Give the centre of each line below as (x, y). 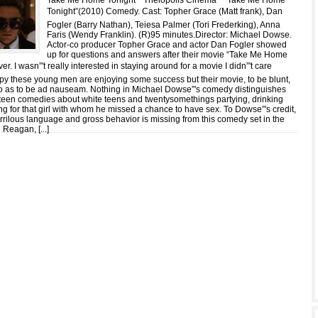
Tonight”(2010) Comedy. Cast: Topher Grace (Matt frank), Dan (165, 11)
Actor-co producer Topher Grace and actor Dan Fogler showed (167, 45)
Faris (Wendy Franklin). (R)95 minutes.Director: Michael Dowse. (169, 35)
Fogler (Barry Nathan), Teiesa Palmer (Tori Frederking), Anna (164, 25)
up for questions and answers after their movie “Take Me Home (167, 55)
